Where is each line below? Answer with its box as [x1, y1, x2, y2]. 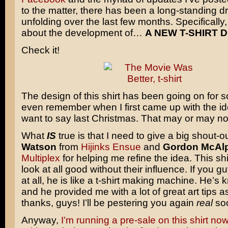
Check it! [21, 45, 60, 55]
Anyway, [21, 215, 61, 225]
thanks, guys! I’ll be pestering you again [21, 197, 196, 208]
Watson [21, 141, 56, 152]
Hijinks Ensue [80, 141, 141, 152]
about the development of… [21, 27, 145, 38]
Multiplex [21, 153, 60, 163]
